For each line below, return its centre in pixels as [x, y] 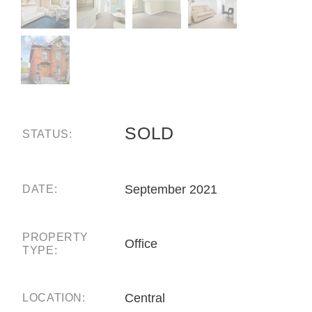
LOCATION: [54, 297]
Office [141, 243]
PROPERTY [56, 237]
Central [145, 298]
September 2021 [171, 189]
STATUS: [47, 134]
